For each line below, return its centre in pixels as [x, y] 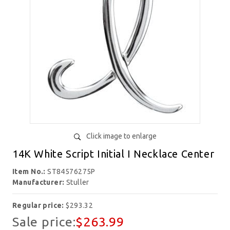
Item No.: [30, 172]
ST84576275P [71, 172]
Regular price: [39, 206]
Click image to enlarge [121, 136]
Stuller [78, 183]
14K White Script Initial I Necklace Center [113, 154]
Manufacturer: [39, 183]
